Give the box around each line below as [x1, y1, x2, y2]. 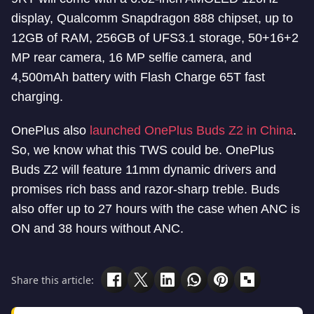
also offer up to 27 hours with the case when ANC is [11, 202, 300, 216]
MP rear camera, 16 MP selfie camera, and [11, 50, 252, 64]
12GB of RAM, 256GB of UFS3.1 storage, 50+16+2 [11, 31, 299, 45]
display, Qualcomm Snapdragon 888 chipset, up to [11, 11, 293, 25]
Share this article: [11, 273, 94, 287]
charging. [11, 90, 63, 104]
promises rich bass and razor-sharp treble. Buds [11, 182, 280, 196]
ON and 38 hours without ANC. [11, 221, 184, 235]
